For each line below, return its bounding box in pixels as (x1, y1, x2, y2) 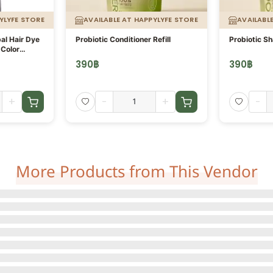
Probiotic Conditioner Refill (76, 34, 171, 44)
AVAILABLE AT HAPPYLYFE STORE (83, 15, 198, 25)
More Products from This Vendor (15, 160, 258, 185)
